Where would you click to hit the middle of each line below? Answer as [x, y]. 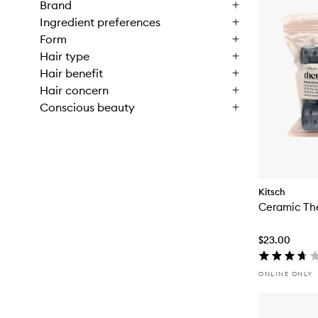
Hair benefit [71, 73]
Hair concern [74, 90]
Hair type [65, 56]
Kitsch [272, 191]
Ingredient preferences [100, 22]
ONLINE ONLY [286, 273]
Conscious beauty [87, 107]
